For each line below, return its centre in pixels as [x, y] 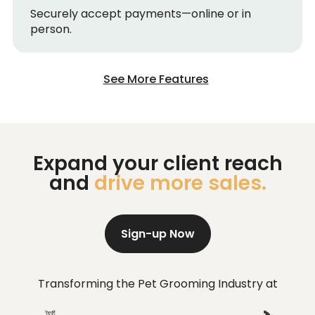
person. [51, 30]
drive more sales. [180, 184]
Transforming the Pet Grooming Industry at [157, 284]
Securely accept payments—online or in [141, 14]
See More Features [156, 79]
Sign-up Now [157, 234]
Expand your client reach [157, 164]
